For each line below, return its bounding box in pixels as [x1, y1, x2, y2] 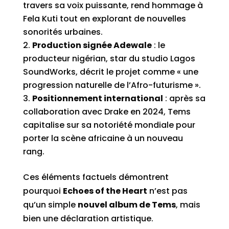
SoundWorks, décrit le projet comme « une [22, 66, 198, 78]
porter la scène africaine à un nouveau [22, 132, 183, 144]
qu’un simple [22, 199, 78, 211]
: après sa [163, 93, 205, 104]
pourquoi [22, 185, 63, 197]
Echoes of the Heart [62, 185, 147, 197]
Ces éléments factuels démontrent [22, 171, 169, 183]
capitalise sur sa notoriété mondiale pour [22, 119, 195, 131]
